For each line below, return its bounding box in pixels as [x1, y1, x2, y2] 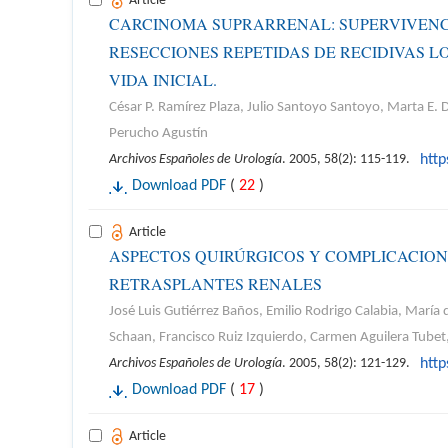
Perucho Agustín [109, 126, 208, 141]
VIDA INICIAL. [109, 69, 217, 90]
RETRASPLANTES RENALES [109, 273, 322, 294]
